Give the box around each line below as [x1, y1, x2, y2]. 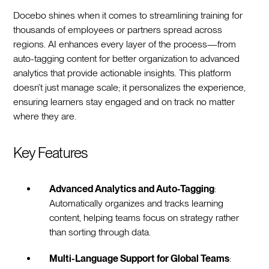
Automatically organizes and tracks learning [49, 197, 224, 209]
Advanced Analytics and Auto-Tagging [49, 183, 215, 195]
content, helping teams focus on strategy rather [49, 211, 240, 223]
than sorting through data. [49, 226, 151, 238]
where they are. [13, 110, 77, 122]
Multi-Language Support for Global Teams [49, 252, 230, 264]
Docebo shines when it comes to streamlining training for [13, 9, 243, 21]
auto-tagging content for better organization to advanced [13, 52, 240, 64]
